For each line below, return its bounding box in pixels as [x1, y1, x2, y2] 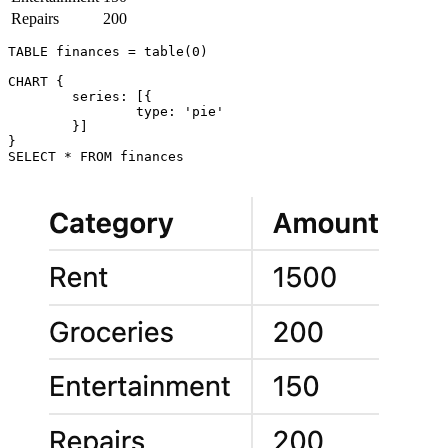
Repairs [11, 10, 59, 28]
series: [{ [8, 89, 72, 105]
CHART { [8, 74, 64, 90]
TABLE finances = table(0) [8, 44, 208, 60]
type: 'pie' [8, 104, 136, 120]
